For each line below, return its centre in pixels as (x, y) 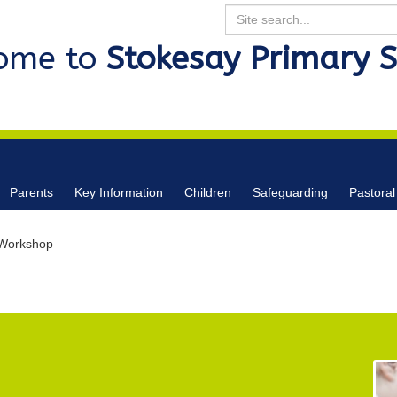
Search (245, 12)
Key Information (119, 192)
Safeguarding (290, 192)
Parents (31, 192)
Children (208, 192)
